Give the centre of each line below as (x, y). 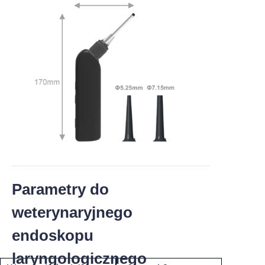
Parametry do (60, 189)
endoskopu (53, 235)
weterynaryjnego (72, 212)
